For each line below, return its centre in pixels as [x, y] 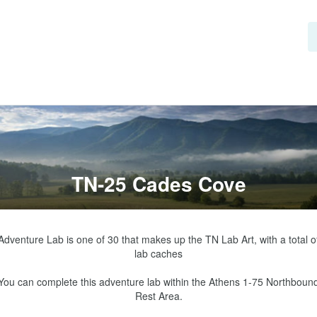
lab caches [158, 253]
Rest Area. [158, 296]
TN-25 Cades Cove [158, 184]
